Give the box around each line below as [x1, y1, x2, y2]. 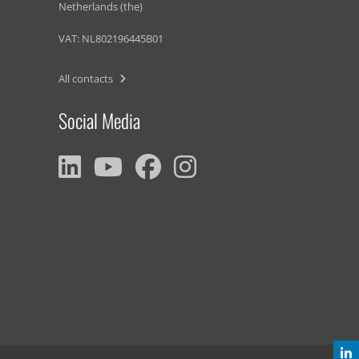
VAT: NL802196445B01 [58, 31, 163, 46]
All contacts [58, 71, 115, 86]
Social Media [58, 106, 140, 135]
